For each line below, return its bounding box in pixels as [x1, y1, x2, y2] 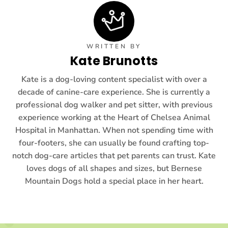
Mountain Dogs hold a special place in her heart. [24, 176, 204, 187]
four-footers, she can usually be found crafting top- [19, 137, 209, 149]
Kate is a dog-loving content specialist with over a [21, 74, 207, 85]
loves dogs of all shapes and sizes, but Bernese [26, 163, 202, 175]
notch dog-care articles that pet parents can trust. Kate [12, 150, 216, 162]
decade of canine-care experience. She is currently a [18, 87, 210, 98]
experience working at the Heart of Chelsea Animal [18, 112, 210, 124]
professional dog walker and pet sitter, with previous [15, 99, 213, 111]
